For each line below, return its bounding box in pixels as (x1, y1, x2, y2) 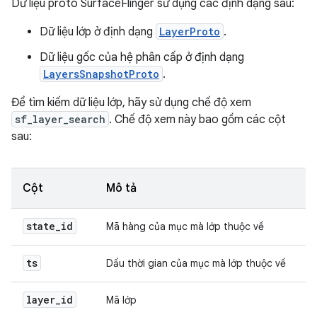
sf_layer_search (15, 113, 105, 126)
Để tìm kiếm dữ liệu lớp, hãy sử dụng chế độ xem (11, 96, 251, 110)
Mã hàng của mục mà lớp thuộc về (106, 220, 264, 233)
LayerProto (159, 25, 220, 38)
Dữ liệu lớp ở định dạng (40, 25, 156, 39)
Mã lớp (106, 294, 137, 306)
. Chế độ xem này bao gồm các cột (109, 113, 286, 127)
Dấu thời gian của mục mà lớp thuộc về (106, 257, 286, 270)
